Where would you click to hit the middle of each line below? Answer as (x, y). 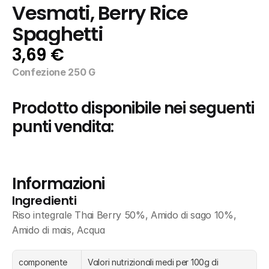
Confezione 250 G (54, 72)
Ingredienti (44, 201)
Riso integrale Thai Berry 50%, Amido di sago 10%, (124, 215)
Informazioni (58, 184)
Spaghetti (58, 34)
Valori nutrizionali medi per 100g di (153, 262)
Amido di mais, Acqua (59, 230)
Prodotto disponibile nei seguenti (133, 108)
